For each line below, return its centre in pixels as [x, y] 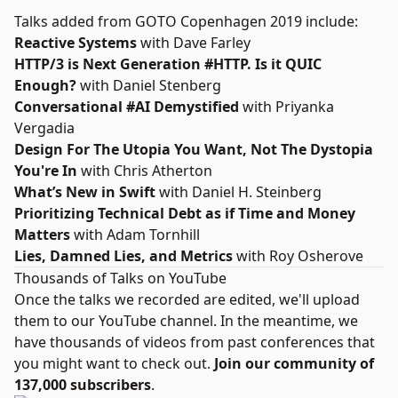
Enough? [45, 85]
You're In [46, 171]
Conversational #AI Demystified [127, 107]
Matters [44, 235]
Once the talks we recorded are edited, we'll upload [187, 299]
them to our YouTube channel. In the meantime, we [186, 321]
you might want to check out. [114, 363]
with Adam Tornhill [137, 235]
